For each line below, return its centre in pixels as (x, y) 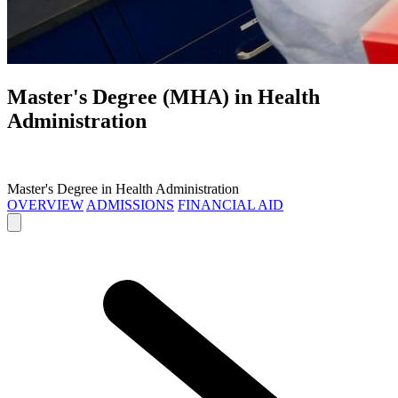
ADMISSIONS (130, 205)
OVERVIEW (45, 205)
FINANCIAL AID (231, 205)
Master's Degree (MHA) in (132, 97)
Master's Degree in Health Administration (123, 189)
